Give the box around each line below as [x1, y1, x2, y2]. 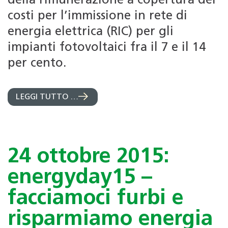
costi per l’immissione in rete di [8, 10, 187, 22]
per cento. [8, 57, 66, 70]
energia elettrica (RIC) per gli [8, 25, 174, 38]
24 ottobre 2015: [8, 146, 169, 167]
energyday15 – [8, 167, 152, 188]
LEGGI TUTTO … [16, 93, 78, 101]
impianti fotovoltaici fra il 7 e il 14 [8, 41, 206, 54]
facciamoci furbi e [8, 188, 183, 209]
